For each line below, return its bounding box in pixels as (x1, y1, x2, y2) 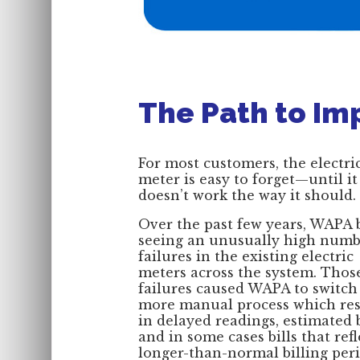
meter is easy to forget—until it (138, 170, 358, 187)
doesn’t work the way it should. (138, 186, 356, 203)
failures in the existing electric (138, 247, 354, 264)
